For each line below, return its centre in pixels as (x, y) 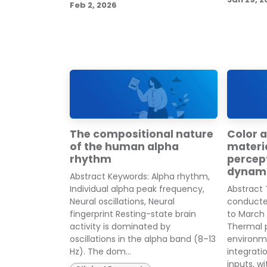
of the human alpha (124, 147)
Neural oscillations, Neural (122, 202)
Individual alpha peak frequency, (137, 189)
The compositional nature (142, 134)
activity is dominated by (120, 227)
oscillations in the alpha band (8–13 (143, 239)
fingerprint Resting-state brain (133, 214)
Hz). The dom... (100, 252)
